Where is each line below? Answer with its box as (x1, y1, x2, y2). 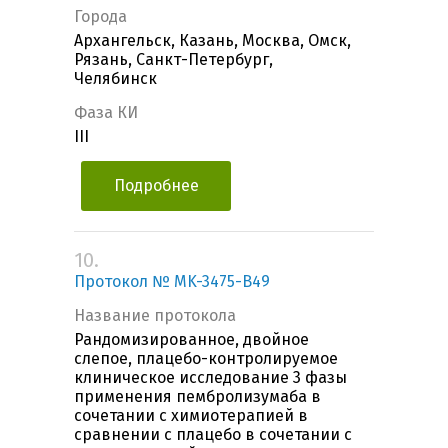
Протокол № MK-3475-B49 (74, 272, 270, 292)
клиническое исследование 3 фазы (74, 368, 347, 388)
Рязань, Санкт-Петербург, (74, 50, 273, 70)
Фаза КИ (74, 103, 138, 123)
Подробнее (113, 176, 199, 196)
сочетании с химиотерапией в (74, 406, 308, 426)
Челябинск (74, 69, 157, 89)
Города (74, 7, 127, 27)
